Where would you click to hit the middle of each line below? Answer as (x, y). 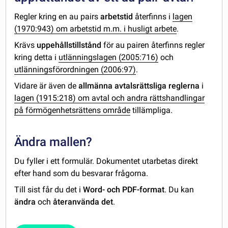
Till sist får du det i (49, 190)
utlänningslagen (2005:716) (109, 58)
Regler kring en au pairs (58, 17)
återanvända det (83, 202)
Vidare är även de (47, 86)
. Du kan (179, 190)
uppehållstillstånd (69, 45)
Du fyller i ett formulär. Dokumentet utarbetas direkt (106, 161)
